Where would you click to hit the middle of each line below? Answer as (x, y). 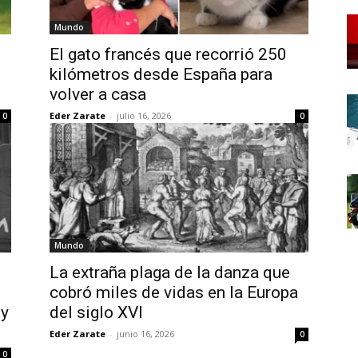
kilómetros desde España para (161, 74)
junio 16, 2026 (145, 334)
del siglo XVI (96, 312)
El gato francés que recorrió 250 (168, 54)
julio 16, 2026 (144, 115)
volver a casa (98, 94)
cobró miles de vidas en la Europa (174, 292)
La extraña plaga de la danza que (170, 272)
